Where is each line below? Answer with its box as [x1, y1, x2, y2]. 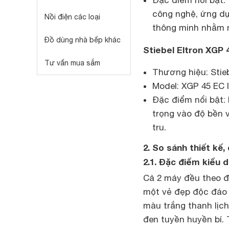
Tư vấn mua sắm [44, 59, 100, 67]
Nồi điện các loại [44, 13, 100, 21]
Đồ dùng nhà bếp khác [44, 36, 121, 44]
